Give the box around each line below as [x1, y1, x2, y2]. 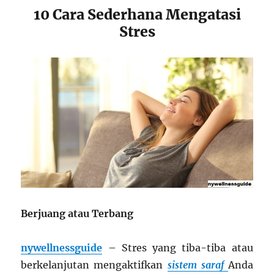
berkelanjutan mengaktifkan [21, 259, 168, 272]
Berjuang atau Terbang [21, 207, 134, 220]
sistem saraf [167, 259, 224, 272]
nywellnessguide [21, 242, 103, 254]
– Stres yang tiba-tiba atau [102, 242, 253, 254]
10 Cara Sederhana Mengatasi [33, 6, 241, 24]
